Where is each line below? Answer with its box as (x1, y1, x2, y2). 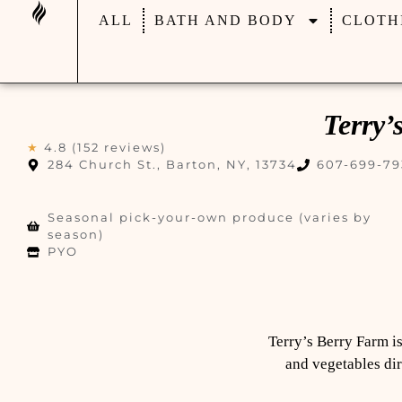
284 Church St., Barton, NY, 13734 (47, 157, 297, 171)
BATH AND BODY (153, 13, 297, 28)
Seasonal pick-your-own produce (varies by (47, 210, 371, 224)
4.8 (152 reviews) (44, 140, 166, 154)
